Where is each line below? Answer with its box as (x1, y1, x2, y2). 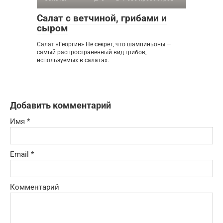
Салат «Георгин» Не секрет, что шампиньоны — (37, 41, 171, 48)
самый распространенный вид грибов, (37, 49, 146, 56)
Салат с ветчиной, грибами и (37, 12, 167, 24)
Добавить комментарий (10, 100, 111, 111)
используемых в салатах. (37, 57, 109, 64)
